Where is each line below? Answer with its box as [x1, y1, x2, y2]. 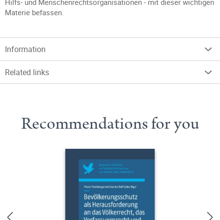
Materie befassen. [5, 7, 64, 17]
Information [5, 44, 46, 55]
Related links [5, 67, 49, 78]
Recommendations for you [21, 112, 199, 136]
